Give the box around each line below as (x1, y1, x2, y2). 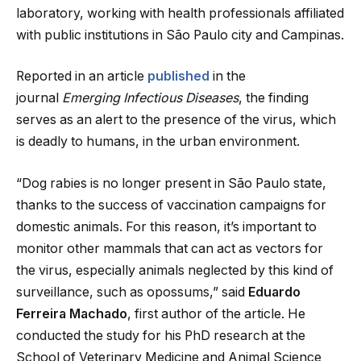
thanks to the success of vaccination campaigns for (16, 197, 326, 213)
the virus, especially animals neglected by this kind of (16, 262, 334, 278)
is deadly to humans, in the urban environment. (16, 134, 303, 150)
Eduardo (248, 284, 301, 300)
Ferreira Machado (16, 305, 127, 322)
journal (16, 90, 62, 106)
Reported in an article (16, 68, 147, 85)
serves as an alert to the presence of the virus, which (16, 112, 336, 128)
